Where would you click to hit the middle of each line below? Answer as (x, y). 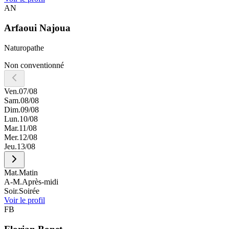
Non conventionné (34, 65)
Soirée (29, 191)
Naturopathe (24, 48)
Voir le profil (25, 200)
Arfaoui (20, 28)
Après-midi (40, 181)
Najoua (55, 28)
